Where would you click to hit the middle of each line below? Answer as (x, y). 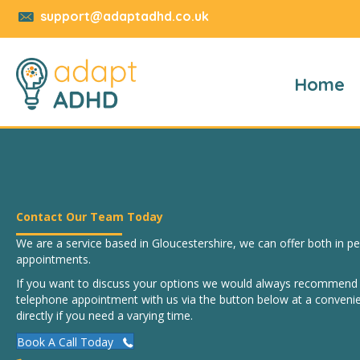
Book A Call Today (65, 342)
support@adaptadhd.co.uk (125, 16)
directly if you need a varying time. (104, 315)
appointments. (53, 259)
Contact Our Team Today (90, 217)
